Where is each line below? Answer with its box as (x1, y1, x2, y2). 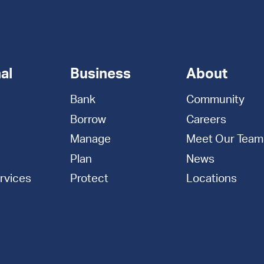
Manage (70, 134, 111, 146)
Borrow (70, 114, 106, 126)
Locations (186, 173, 237, 184)
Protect (70, 173, 108, 184)
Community (186, 94, 245, 106)
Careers (186, 114, 227, 126)
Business (70, 67, 131, 82)
